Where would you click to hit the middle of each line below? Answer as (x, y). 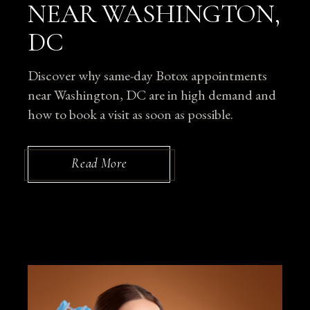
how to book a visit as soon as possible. (131, 115)
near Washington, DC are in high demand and (152, 95)
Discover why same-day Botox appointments (148, 76)
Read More (99, 163)
